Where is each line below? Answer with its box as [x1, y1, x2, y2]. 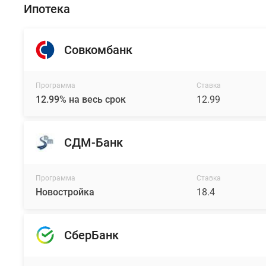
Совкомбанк [64, 43, 132, 57]
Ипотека [24, 2, 70, 16]
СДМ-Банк [64, 135, 123, 150]
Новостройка [36, 186, 94, 198]
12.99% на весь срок [36, 94, 126, 105]
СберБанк [64, 228, 119, 242]
